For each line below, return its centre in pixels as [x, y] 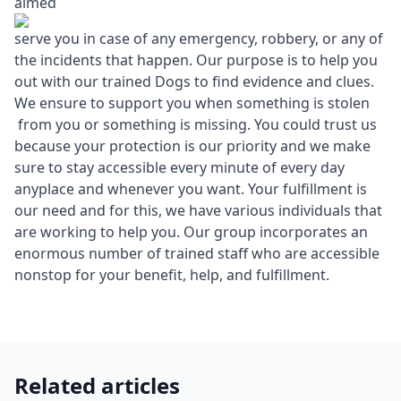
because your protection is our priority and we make [192, 146]
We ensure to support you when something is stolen [192, 103]
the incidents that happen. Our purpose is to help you [196, 60]
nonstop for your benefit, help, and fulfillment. [172, 275]
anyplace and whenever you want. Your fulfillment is [191, 189]
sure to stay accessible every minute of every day [179, 167]
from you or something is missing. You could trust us [196, 124]
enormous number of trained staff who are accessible [197, 253]
